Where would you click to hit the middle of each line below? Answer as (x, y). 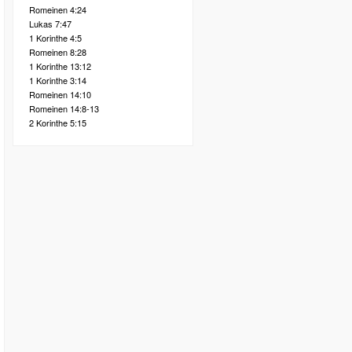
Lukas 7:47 (50, 24)
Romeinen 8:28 (58, 52)
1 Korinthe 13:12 (60, 66)
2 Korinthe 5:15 (58, 123)
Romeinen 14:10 (60, 94)
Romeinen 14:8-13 (64, 108)
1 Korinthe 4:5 (55, 38)
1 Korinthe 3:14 (58, 80)
